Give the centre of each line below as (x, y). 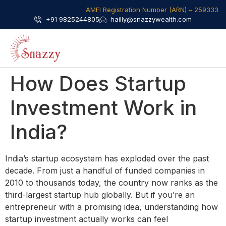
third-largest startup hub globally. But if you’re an (100, 195)
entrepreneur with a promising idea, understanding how (111, 207)
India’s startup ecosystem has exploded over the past (107, 159)
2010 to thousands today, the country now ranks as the (111, 183)
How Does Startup (98, 84)
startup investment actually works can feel (87, 219)
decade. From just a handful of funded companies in (105, 171)
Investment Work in (103, 108)
